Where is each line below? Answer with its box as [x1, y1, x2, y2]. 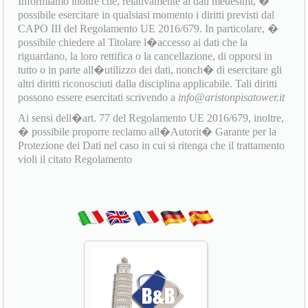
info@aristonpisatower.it [178, 91, 285, 104]
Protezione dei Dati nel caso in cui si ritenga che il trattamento [18, 140, 285, 152]
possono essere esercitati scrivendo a [18, 91, 179, 104]
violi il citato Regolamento [18, 153, 133, 166]
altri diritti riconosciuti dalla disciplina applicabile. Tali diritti [18, 78, 278, 90]
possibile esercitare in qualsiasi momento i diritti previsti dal [18, 9, 275, 21]
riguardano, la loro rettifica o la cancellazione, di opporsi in [18, 50, 273, 63]
